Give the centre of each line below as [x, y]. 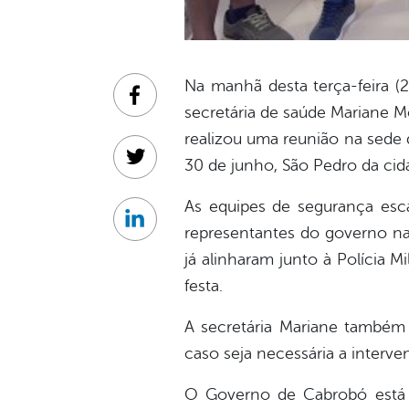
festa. [204, 286]
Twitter [156, 167]
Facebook [166, 105]
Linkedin [161, 229]
